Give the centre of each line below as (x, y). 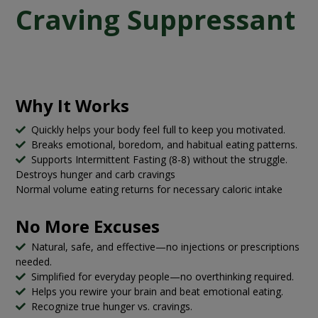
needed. (34, 261)
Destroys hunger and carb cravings (95, 174)
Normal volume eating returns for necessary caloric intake (149, 189)
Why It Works (72, 105)
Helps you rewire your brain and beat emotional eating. (157, 291)
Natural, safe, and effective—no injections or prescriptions (165, 246)
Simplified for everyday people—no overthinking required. (163, 276)
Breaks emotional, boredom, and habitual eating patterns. (164, 144)
